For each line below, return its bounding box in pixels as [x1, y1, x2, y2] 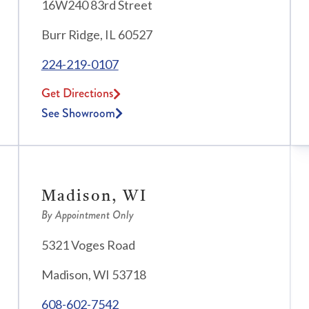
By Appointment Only [41, 207, 134, 223]
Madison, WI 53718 [41, 267, 146, 283]
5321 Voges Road [41, 237, 135, 253]
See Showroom [41, 104, 115, 123]
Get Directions [41, 84, 113, 103]
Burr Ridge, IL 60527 [41, 27, 152, 43]
